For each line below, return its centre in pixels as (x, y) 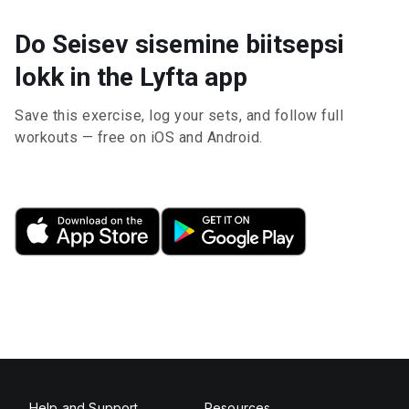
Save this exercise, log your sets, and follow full (179, 115)
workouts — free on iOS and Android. (139, 137)
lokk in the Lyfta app (131, 77)
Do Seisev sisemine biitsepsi (179, 44)
